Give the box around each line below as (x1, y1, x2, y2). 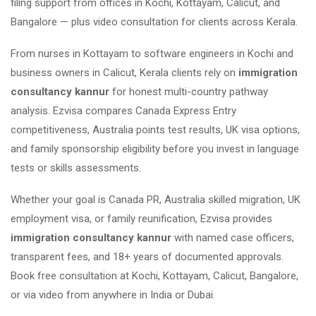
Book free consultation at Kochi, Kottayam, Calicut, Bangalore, (11, 269, 298, 282)
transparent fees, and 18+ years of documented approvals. (11, 250, 284, 263)
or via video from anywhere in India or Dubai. (11, 288, 215, 301)
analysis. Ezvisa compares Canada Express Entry (11, 104, 236, 117)
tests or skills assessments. (11, 162, 141, 174)
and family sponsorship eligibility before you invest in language (11, 142, 299, 155)
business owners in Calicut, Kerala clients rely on (11, 66, 238, 79)
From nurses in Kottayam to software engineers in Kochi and (11, 47, 293, 60)
